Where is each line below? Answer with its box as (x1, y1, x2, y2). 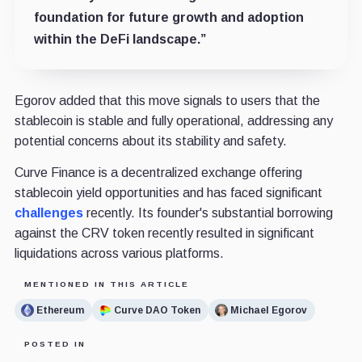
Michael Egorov (229, 304, 307, 316)
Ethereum (36, 304, 84, 316)
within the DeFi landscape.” (33, 32, 206, 47)
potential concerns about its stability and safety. (14, 134, 287, 149)
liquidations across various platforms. (14, 246, 224, 261)
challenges (14, 206, 83, 221)
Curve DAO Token (113, 304, 200, 316)
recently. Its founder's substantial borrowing (82, 206, 333, 221)
